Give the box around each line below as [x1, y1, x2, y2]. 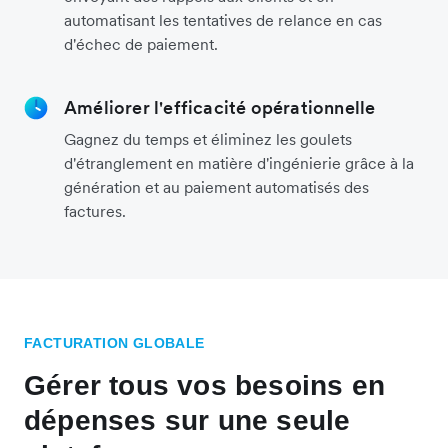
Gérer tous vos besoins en [24, 370, 386, 402]
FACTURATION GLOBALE [24, 335, 205, 352]
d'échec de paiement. [64, 34, 218, 55]
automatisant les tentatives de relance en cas [64, 10, 382, 31]
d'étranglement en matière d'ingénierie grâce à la [64, 153, 414, 174]
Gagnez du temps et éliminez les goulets [64, 129, 352, 150]
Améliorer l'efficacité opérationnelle [64, 96, 376, 120]
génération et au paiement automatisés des [64, 177, 369, 198]
